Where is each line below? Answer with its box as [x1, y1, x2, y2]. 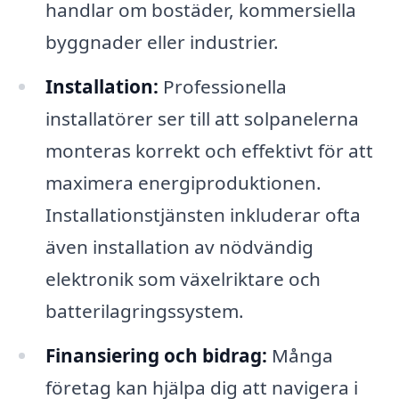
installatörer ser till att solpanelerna [45, 105, 359, 131]
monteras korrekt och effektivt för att [45, 137, 373, 163]
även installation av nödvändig [45, 233, 313, 259]
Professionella [158, 73, 287, 99]
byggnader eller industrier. [45, 29, 279, 55]
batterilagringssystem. [45, 297, 244, 323]
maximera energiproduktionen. [45, 169, 322, 195]
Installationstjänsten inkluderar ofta [45, 201, 361, 227]
